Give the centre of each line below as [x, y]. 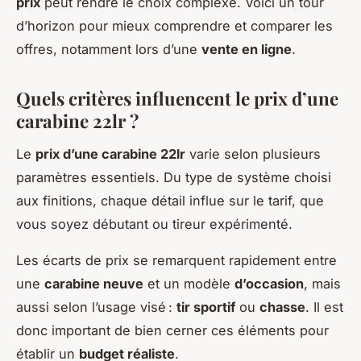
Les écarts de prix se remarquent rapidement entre [176, 261]
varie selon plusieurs [253, 154]
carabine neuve [94, 284]
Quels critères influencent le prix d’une [177, 99]
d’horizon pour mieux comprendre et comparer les [174, 26]
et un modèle [189, 284]
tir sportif [206, 307]
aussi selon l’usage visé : [96, 307]
